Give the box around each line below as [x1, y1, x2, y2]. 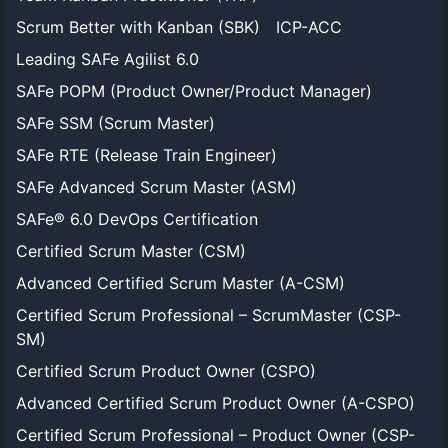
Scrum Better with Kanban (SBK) [16, 17, 260, 38]
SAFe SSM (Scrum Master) [16, 113, 215, 134]
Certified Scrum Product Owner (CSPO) [16, 361, 316, 382]
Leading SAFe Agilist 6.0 [16, 49, 199, 70]
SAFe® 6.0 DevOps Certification [16, 209, 258, 230]
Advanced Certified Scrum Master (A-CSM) [16, 273, 345, 294]
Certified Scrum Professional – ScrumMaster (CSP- [16, 305, 401, 326]
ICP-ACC [276, 17, 342, 38]
